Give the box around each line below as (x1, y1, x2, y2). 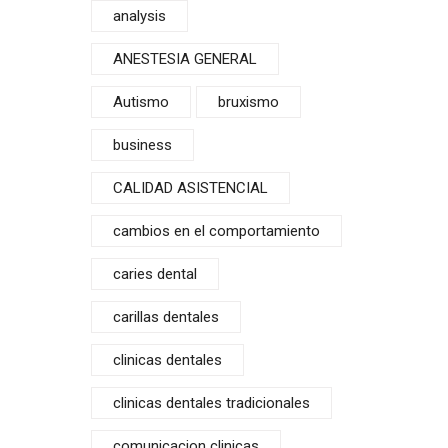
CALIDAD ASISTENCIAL (113, 179, 268, 197)
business (113, 136, 172, 154)
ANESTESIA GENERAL (113, 50, 257, 68)
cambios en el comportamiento (113, 222, 320, 240)
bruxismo (218, 93, 279, 111)
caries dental (113, 265, 197, 283)
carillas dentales (113, 308, 219, 326)
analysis (113, 7, 166, 25)
